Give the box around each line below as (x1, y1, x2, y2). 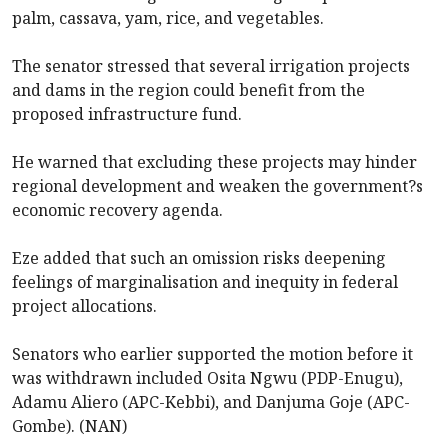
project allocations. (12, 295, 157, 318)
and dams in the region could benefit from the (12, 79, 365, 102)
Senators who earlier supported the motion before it (12, 343, 413, 366)
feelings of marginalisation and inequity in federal (12, 271, 398, 294)
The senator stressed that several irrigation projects (12, 55, 410, 78)
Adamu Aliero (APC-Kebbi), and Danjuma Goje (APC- (12, 391, 410, 414)
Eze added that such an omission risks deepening (12, 247, 386, 270)
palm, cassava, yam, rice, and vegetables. (12, 7, 324, 30)
